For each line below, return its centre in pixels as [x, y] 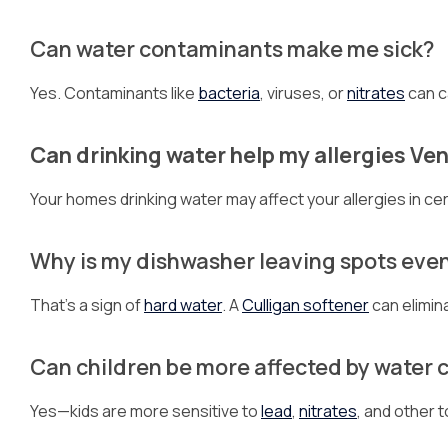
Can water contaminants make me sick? [232, 48]
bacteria [229, 93]
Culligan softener [305, 305]
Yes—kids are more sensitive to [145, 411]
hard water [183, 305]
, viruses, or [303, 93]
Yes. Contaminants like [114, 93]
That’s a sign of [87, 305]
